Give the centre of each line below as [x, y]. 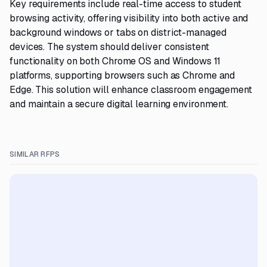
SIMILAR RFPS [35, 154]
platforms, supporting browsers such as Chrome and [122, 75]
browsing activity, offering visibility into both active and [129, 18]
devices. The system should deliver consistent [109, 47]
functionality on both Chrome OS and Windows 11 [115, 61]
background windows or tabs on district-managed [118, 32]
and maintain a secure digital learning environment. [119, 104]
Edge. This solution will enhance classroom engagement [131, 90]
